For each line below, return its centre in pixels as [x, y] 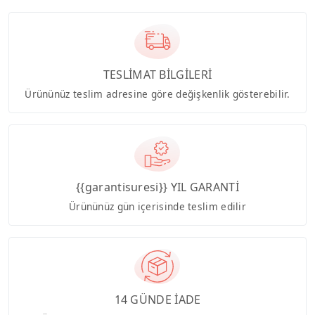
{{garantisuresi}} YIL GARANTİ [157, 187]
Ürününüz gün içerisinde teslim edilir [157, 206]
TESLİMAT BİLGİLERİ [157, 75]
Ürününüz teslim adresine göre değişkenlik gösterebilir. [157, 94]
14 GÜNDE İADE [157, 299]
